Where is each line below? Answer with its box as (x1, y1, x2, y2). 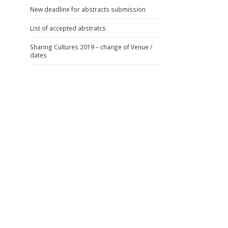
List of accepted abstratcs (30, 24, 106, 33)
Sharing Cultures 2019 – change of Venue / (30, 43, 152, 51)
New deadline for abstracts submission (30, 5, 146, 14)
